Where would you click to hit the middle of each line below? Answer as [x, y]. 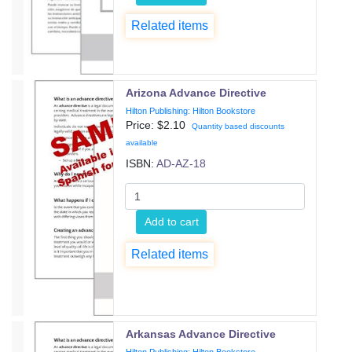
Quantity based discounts [238, 126]
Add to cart [171, 221]
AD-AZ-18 [181, 163]
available [142, 143]
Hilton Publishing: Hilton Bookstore [191, 111]
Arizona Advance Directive [196, 93]
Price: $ [145, 125]
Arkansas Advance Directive [201, 334]
